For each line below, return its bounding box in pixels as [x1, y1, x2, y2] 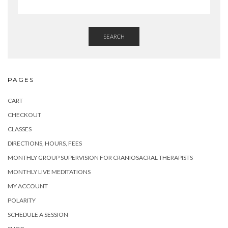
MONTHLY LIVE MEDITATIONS [8, 167, 91, 176]
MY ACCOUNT [8, 182, 48, 190]
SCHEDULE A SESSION [8, 210, 68, 218]
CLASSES [8, 125, 32, 133]
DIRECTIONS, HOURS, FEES [8, 139, 82, 147]
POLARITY [8, 196, 36, 204]
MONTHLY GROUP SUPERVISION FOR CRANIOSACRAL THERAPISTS [8, 153, 193, 161]
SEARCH [103, 33, 125, 40]
